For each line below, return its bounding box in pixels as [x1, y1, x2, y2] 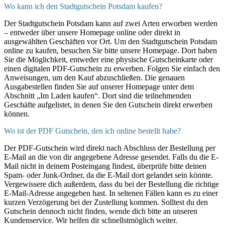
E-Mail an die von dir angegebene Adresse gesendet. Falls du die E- [4, 153, 218, 162]
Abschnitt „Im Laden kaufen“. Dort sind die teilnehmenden [4, 91, 191, 100]
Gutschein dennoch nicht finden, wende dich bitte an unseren [4, 207, 197, 216]
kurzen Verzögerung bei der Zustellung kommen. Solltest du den [4, 198, 208, 207]
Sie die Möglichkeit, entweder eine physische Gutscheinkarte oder [4, 55, 213, 64]
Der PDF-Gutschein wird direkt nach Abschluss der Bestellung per [4, 144, 215, 153]
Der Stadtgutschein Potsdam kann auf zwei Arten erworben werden [4, 19, 217, 28]
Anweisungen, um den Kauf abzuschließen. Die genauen [4, 73, 185, 82]
